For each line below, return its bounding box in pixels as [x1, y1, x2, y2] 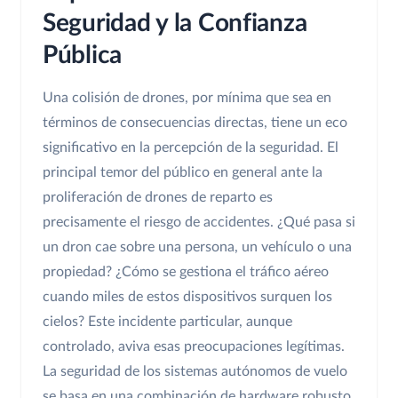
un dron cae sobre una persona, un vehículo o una [43, 240, 352, 255]
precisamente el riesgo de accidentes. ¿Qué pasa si [43, 215, 355, 230]
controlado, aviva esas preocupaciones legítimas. [43, 339, 345, 354]
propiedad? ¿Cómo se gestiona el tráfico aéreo [43, 265, 329, 280]
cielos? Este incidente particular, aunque [43, 314, 292, 330]
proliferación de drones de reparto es [43, 190, 273, 205]
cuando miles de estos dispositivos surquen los [43, 290, 332, 305]
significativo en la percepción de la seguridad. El [43, 140, 338, 155]
